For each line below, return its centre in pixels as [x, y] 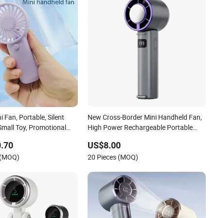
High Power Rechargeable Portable [140, 127]
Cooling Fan [106, 138]
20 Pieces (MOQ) [113, 157]
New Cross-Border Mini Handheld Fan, [145, 117]
